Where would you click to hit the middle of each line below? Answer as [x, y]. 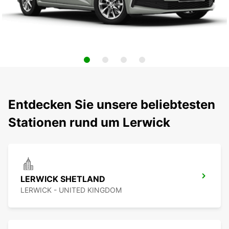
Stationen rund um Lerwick [89, 123]
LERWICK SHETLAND [63, 179]
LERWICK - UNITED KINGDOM [71, 190]
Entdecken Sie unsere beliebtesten [112, 105]
